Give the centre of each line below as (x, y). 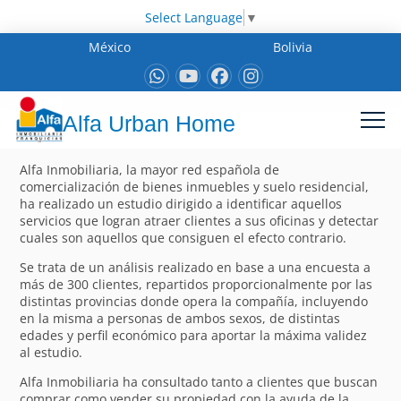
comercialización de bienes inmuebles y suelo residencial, (195, 186)
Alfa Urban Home (149, 124)
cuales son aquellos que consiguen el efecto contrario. (183, 237)
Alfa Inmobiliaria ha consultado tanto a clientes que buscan (199, 381)
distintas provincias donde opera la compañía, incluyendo (194, 301)
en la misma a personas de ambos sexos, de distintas (180, 318)
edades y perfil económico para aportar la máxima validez (194, 335)
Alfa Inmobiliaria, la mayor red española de (150, 169)
